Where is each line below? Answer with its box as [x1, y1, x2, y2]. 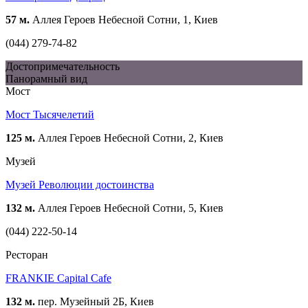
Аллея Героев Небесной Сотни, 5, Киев [35, 202, 223, 214]
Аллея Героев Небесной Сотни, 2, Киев [35, 132, 223, 144]
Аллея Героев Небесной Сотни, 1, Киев [30, 14, 218, 26]
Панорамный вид [5, 73, 87, 85]
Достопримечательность [5, 60, 120, 73]
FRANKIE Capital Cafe [5, 272, 111, 285]
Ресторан [5, 249, 48, 261]
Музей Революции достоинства [5, 179, 154, 191]
